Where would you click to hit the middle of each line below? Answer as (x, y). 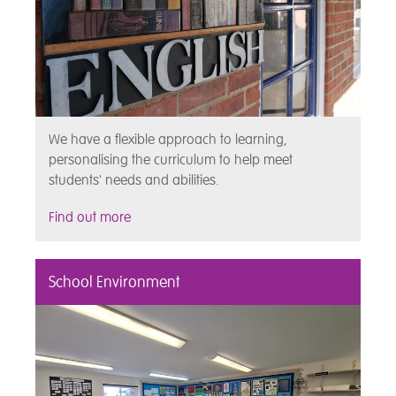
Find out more (90, 217)
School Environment (114, 282)
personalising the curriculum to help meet (171, 160)
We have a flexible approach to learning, (168, 139)
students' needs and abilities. (134, 180)
